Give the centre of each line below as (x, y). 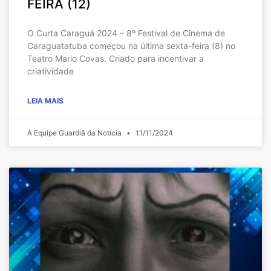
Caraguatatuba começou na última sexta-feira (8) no (131, 45)
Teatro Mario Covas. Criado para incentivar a (116, 58)
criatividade (51, 71)
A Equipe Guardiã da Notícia (75, 132)
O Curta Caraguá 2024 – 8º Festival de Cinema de (126, 33)
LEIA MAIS (45, 100)
